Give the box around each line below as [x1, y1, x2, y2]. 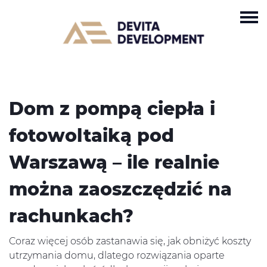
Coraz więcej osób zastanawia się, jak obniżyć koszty [9, 235, 251, 247]
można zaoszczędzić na [9, 178, 232, 200]
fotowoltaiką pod [9, 125, 174, 147]
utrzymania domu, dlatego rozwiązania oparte [9, 250, 225, 261]
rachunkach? [9, 205, 133, 227]
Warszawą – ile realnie [9, 151, 219, 173]
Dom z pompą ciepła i [9, 98, 215, 120]
